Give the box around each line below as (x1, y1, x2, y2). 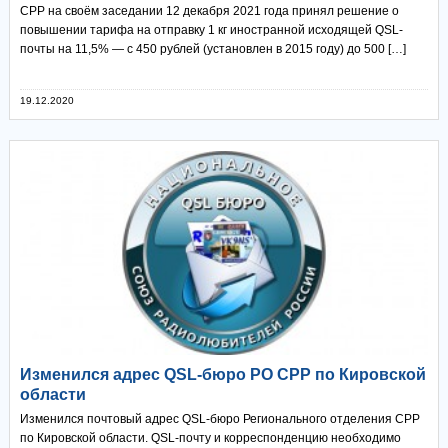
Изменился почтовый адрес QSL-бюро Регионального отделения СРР (19, 411, 420, 426)
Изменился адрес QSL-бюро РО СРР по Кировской (19, 365, 426, 383)
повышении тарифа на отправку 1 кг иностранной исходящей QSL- (19, 23, 403, 38)
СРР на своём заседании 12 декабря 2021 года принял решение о (19, 4, 399, 19)
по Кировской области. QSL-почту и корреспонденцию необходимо (19, 430, 401, 445)
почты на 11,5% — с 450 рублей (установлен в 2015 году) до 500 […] (19, 42, 406, 57)
